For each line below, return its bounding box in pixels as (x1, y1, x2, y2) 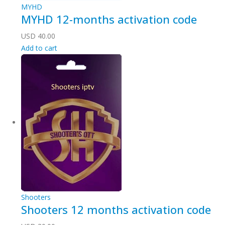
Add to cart (21, 43, 57, 53)
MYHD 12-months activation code (21, 12, 197, 27)
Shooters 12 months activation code (21, 202, 211, 217)
